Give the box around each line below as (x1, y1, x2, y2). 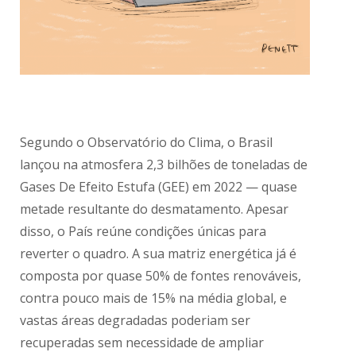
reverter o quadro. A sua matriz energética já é (20, 245, 297, 263)
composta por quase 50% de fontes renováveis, (20, 267, 302, 285)
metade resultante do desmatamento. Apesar (20, 200, 289, 219)
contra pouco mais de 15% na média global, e (20, 289, 288, 308)
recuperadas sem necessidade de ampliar (20, 334, 265, 352)
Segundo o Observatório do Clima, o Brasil (20, 133, 273, 152)
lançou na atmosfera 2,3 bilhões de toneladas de (20, 156, 308, 174)
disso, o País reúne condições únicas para (20, 222, 267, 241)
